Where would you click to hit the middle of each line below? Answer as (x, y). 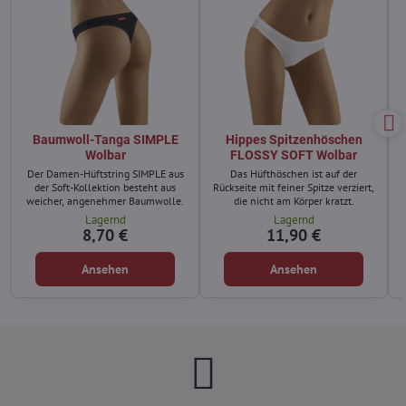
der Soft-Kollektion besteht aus (105, 188)
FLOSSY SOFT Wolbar (294, 155)
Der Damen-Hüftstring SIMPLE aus (105, 174)
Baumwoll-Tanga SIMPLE (105, 140)
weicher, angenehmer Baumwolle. (105, 201)
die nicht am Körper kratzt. (294, 201)
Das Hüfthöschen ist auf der (294, 174)
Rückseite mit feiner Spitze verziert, (294, 188)
